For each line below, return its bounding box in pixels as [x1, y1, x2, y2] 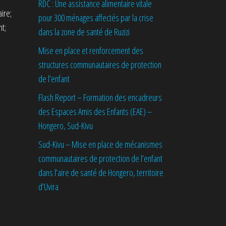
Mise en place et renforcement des [38, 44, 143, 56]
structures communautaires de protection [38, 59, 161, 71]
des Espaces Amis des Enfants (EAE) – [38, 105, 152, 118]
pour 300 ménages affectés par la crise [38, 12, 153, 24]
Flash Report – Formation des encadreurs [38, 91, 162, 103]
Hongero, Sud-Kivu [38, 120, 93, 132]
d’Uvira [38, 181, 59, 193]
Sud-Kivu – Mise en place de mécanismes [38, 138, 162, 150]
